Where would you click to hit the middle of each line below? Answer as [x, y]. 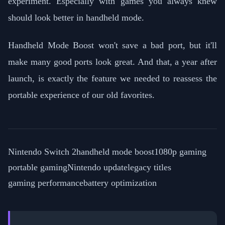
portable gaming [38, 167]
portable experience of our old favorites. [81, 95]
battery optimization [120, 183]
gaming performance [46, 183]
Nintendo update [97, 167]
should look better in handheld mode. [76, 17]
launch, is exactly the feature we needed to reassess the [113, 78]
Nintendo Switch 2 [42, 151]
